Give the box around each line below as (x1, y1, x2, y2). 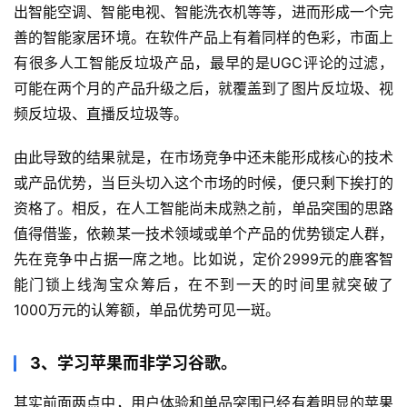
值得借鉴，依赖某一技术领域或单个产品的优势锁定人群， (14, 224, 393, 243)
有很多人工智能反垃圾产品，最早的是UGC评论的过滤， (14, 54, 393, 73)
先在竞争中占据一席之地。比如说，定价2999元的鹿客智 (14, 250, 393, 269)
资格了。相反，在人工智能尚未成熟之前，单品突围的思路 (14, 199, 393, 218)
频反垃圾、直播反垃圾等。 (14, 104, 188, 124)
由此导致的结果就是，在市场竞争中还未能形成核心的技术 (14, 148, 393, 167)
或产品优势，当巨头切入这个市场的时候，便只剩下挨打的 (14, 174, 393, 193)
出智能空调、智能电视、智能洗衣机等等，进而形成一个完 (14, 3, 393, 22)
